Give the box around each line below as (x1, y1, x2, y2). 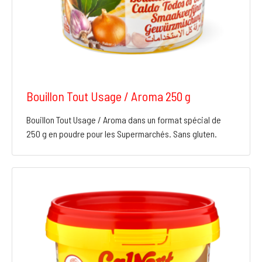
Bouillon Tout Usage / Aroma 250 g (26, 88, 191, 104)
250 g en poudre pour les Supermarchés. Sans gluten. (26, 128, 217, 140)
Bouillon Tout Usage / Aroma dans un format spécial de (26, 114, 221, 126)
